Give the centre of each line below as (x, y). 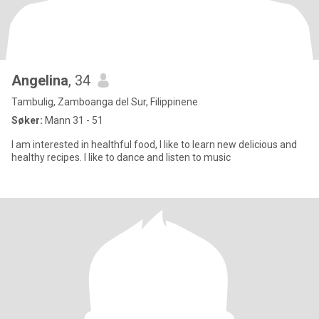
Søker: (27, 120)
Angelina (40, 80)
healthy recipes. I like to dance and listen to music (121, 157)
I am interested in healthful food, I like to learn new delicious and (154, 145)
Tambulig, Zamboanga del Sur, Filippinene (105, 102)
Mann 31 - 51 (73, 120)
